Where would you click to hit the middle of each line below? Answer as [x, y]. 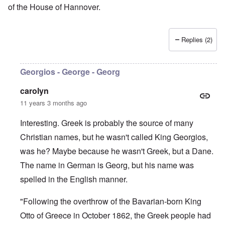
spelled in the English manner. [74, 179]
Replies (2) [197, 40]
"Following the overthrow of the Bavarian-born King [111, 201]
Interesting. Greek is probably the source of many [107, 123]
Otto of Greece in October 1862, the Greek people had [116, 215]
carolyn [34, 91]
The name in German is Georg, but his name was [107, 165]
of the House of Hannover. [54, 7]
